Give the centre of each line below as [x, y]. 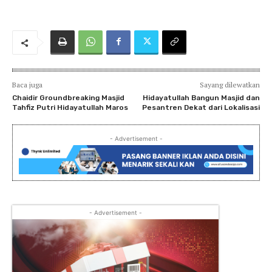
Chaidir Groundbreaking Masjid [68, 98]
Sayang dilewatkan [229, 85]
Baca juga [27, 85]
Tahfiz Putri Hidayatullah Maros [70, 108]
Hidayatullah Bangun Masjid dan [201, 98]
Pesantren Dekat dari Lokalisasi [201, 108]
